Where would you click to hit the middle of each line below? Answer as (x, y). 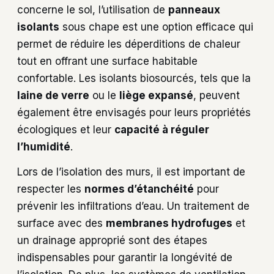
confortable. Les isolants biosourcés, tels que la (134, 79)
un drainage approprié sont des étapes (112, 241)
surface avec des (61, 224)
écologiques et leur (66, 130)
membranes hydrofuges (169, 224)
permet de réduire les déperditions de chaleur (129, 44)
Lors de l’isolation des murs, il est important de (131, 172)
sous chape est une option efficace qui (156, 27)
